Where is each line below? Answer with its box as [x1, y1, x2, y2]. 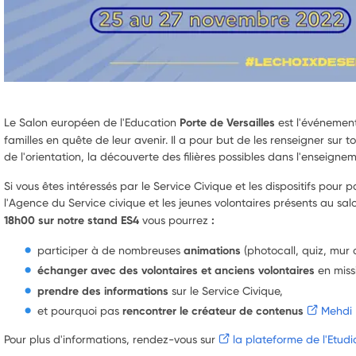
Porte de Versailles [179, 114, 275, 130]
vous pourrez [141, 212, 208, 226]
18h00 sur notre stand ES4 [3, 212, 142, 227]
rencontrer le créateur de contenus [122, 304, 304, 319]
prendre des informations [37, 283, 168, 298]
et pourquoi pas [37, 304, 122, 318]
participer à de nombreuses [37, 242, 180, 257]
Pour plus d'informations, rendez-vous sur [3, 332, 219, 346]
